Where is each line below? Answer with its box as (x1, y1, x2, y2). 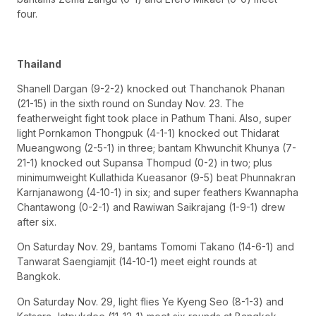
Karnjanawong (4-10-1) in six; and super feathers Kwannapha (17, 186, 298, 198)
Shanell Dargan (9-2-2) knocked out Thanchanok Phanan (17, 82, 285, 95)
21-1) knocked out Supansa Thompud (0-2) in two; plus (17, 156, 272, 169)
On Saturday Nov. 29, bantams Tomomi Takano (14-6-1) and (17, 241, 294, 253)
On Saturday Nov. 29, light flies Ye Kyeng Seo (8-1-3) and (17, 295, 284, 308)
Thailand (17, 57, 61, 70)
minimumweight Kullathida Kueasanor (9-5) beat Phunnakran (17, 171, 296, 183)
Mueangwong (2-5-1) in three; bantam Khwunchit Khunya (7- (17, 141, 296, 154)
